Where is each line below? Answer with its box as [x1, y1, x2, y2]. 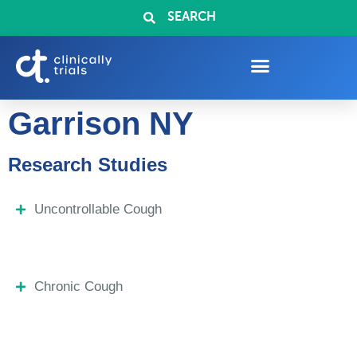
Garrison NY [8, 106, 194, 141]
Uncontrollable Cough [33, 202, 162, 217]
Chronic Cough [33, 279, 123, 294]
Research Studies [8, 154, 167, 175]
